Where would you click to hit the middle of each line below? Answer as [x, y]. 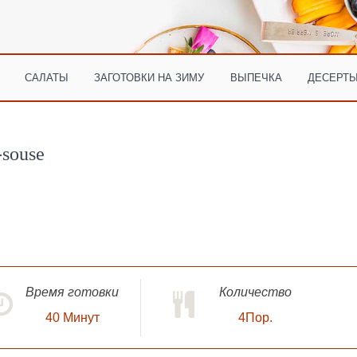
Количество [255, 292]
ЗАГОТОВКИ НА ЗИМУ [149, 77]
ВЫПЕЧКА [256, 77]
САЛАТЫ [47, 77]
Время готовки [72, 292]
